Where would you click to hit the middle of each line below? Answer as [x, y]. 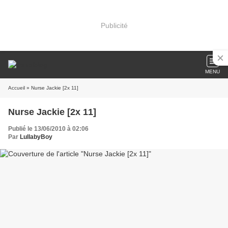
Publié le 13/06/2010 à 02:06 [48, 129]
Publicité [114, 25]
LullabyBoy [36, 137]
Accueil [17, 88]
